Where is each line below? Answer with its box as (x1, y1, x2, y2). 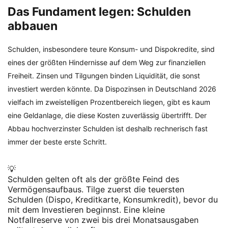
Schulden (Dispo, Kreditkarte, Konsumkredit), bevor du (8, 194, 218, 205)
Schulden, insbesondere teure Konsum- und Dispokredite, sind (8, 44, 215, 53)
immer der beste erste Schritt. (8, 137, 107, 146)
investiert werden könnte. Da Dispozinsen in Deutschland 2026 (8, 84, 216, 93)
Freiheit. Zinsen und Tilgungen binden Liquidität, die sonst (8, 71, 200, 80)
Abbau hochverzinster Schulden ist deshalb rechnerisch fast (8, 124, 208, 133)
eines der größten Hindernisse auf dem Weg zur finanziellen (8, 58, 206, 67)
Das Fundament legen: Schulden (8, 4, 191, 19)
